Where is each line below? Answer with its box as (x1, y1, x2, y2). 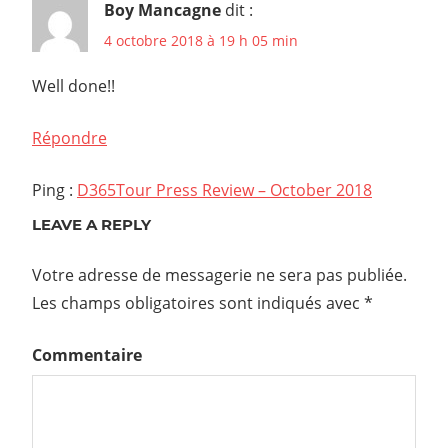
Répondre (32, 126, 107, 149)
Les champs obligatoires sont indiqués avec (32, 291, 364, 314)
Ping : (32, 178, 77, 201)
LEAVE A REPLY (32, 214, 151, 234)
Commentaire (32, 343, 142, 366)
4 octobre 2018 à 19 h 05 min (104, 30, 298, 50)
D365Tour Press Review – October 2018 (77, 178, 372, 201)
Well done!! (32, 74, 115, 97)
